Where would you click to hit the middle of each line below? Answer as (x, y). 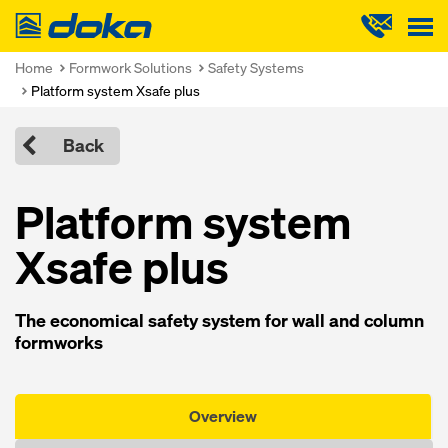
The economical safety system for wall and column (219, 320)
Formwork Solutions (130, 67)
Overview (223, 416)
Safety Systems (256, 67)
